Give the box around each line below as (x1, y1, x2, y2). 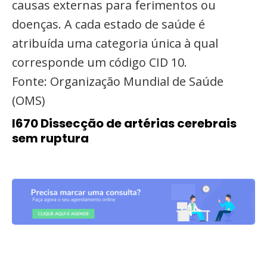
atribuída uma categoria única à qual (12, 35, 218, 51)
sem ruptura (12, 130, 89, 147)
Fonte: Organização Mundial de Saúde (12, 73, 223, 89)
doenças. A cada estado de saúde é (12, 16, 205, 32)
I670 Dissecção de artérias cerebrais (12, 115, 237, 132)
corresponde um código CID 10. (12, 54, 187, 70)
